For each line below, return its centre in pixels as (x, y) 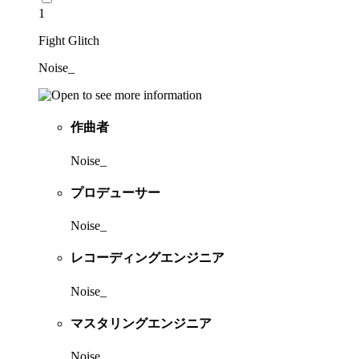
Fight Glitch (69, 41)
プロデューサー (115, 192)
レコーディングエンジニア (147, 258)
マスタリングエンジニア (141, 324)
